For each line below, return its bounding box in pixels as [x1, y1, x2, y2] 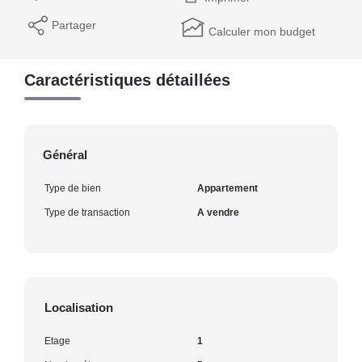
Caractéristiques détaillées [24, 70, 230, 89]
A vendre [197, 206, 239, 218]
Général [43, 147, 87, 162]
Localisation [44, 300, 113, 314]
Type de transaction [44, 206, 130, 218]
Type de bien [44, 182, 101, 194]
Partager [52, 18, 96, 32]
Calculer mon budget [208, 24, 315, 38]
